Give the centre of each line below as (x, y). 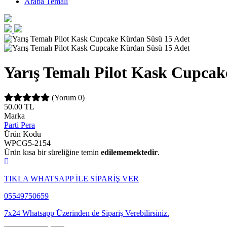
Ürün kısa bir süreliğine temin (52, 152)
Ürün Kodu (23, 134)
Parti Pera (20, 125)
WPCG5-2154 (27, 143)
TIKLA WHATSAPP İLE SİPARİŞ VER (71, 178)
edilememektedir (129, 152)
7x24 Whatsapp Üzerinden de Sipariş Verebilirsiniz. (87, 213)
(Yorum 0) (68, 97)
